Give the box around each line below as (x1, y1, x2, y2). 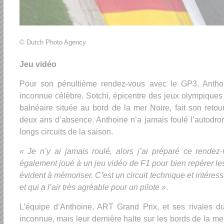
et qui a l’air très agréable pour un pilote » (19, 182, 166, 191)
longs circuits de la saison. (19, 127, 113, 136)
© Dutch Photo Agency (19, 38, 86, 46)
